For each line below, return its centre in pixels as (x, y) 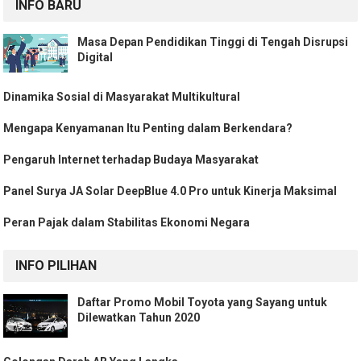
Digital (95, 58)
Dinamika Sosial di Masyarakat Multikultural (122, 97)
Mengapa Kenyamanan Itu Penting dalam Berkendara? (148, 129)
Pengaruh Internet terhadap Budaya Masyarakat (131, 160)
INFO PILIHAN (56, 266)
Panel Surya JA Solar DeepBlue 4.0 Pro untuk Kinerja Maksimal (170, 191)
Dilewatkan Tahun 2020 (139, 318)
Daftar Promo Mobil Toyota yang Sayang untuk (203, 303)
